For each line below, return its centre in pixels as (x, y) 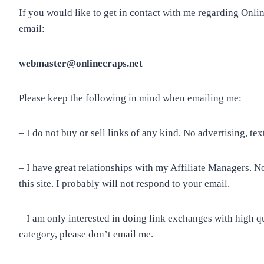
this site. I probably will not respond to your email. (125, 184)
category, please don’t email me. (86, 234)
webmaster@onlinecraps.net (81, 63)
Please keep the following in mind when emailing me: (131, 98)
